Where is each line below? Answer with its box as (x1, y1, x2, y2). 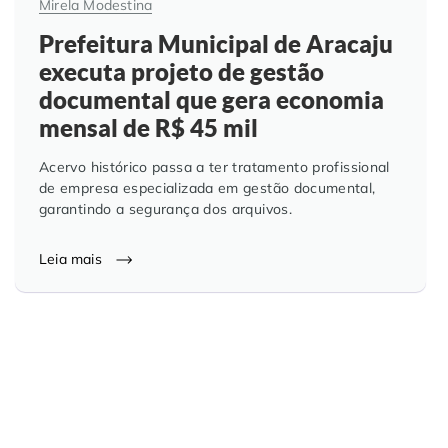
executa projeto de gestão (39, 57, 324, 86)
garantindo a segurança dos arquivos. (39, 199, 292, 218)
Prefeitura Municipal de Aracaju (39, 29, 393, 58)
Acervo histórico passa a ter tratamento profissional (39, 157, 390, 176)
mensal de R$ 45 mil (39, 113, 258, 142)
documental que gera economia (39, 85, 384, 114)
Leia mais (39, 249, 106, 268)
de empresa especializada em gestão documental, (39, 178, 376, 197)
